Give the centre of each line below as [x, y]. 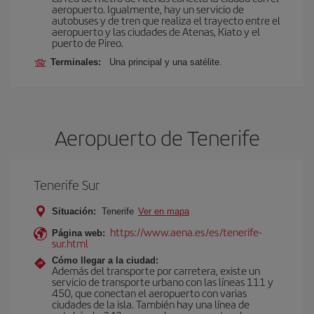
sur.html [70, 243]
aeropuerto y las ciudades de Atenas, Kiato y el [156, 31]
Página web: [78, 233]
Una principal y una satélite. [166, 62]
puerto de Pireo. [88, 42]
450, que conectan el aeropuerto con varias [149, 293]
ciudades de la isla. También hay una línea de [151, 304]
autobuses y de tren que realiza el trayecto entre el [166, 20]
